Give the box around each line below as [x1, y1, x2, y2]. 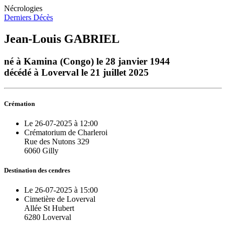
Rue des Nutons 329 [24, 137, 89, 146]
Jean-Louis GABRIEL [4, 32, 120, 45]
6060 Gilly [24, 146, 59, 155]
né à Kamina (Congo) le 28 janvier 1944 [4, 55, 170, 67]
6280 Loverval [24, 213, 71, 222]
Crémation [4, 99, 35, 107]
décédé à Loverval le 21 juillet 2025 [4, 67, 149, 78]
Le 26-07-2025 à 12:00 [24, 119, 98, 128]
